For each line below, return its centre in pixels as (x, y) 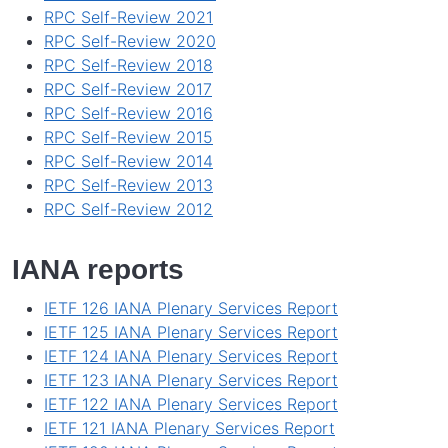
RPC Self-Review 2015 (128, 136)
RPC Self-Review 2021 (128, 16)
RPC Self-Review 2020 (130, 40)
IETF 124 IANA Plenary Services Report (191, 355)
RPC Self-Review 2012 (128, 208)
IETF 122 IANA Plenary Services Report (191, 403)
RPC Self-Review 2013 (128, 184)
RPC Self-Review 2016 (128, 112)
